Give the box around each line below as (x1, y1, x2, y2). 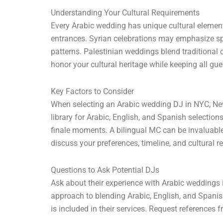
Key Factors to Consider (51, 87, 134, 97)
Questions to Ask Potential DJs (51, 165, 159, 175)
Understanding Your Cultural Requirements (51, 8, 200, 18)
